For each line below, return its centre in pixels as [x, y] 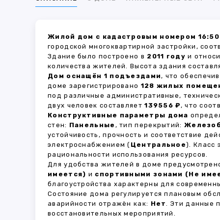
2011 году [166, 56]
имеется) [67, 174]
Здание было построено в [97, 56]
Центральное [158, 145]
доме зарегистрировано [94, 86]
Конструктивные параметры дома [118, 115]
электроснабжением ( [89, 145]
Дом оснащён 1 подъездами [105, 76]
